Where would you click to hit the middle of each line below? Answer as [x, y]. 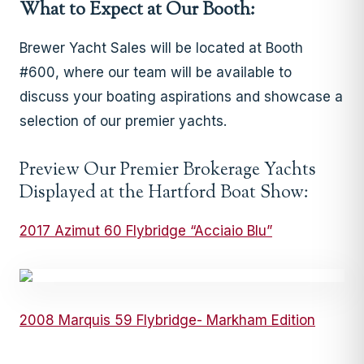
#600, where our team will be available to [156, 72]
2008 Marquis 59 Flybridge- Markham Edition [167, 320]
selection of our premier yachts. [123, 121]
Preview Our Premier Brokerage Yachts [168, 170]
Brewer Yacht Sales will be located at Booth [161, 48]
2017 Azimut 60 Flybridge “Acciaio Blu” [146, 230]
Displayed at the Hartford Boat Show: [166, 193]
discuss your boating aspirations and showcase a [181, 96]
